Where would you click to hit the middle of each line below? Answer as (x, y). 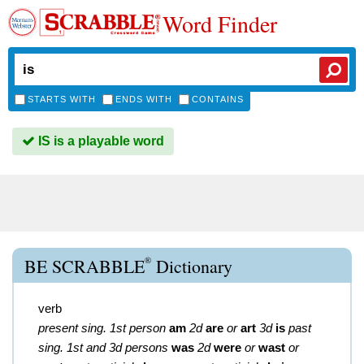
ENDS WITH (144, 99)
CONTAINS (218, 99)
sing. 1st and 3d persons (103, 347)
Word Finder (220, 24)
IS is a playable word (100, 141)
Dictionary (192, 266)
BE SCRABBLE (84, 266)
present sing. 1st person (102, 328)
